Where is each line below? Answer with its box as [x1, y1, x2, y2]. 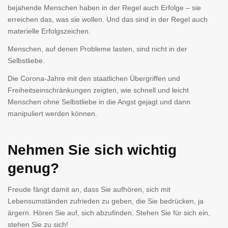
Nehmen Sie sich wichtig [8, 141, 177, 158]
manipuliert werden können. [8, 109, 97, 118]
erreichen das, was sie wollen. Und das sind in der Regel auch [8, 15, 208, 23]
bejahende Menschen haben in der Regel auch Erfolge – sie [8, 3, 201, 12]
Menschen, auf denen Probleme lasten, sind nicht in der [8, 44, 187, 53]
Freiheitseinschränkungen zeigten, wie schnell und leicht [8, 85, 189, 94]
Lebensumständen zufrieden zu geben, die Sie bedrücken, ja [8, 196, 204, 205]
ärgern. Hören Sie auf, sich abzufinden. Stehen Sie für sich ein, [8, 208, 210, 217]
